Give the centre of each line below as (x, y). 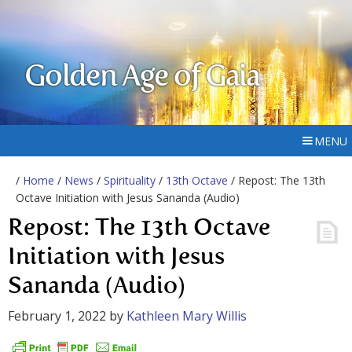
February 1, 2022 (57, 316)
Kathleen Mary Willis (187, 316)
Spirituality (130, 180)
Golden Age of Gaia (142, 78)
